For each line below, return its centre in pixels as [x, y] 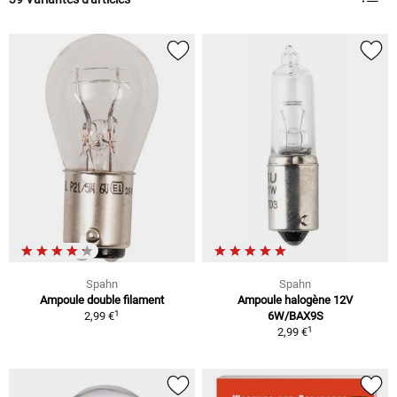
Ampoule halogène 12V [295, 300]
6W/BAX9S [295, 316]
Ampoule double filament [102, 300]
